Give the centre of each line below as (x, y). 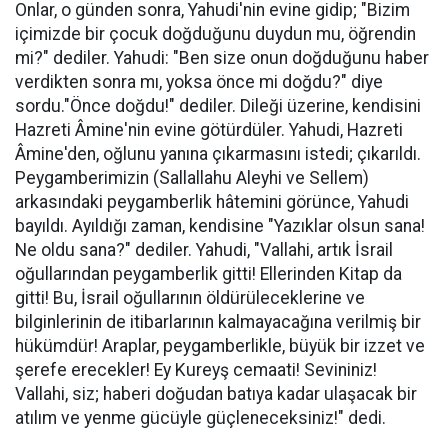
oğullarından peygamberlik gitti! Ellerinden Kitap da (208, 274)
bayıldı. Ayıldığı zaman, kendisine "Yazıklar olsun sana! (220, 226)
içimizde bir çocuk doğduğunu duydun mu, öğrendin (215, 34)
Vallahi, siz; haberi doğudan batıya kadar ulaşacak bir (216, 394)
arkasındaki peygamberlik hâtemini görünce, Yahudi (212, 202)
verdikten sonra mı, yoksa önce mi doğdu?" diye (199, 82)
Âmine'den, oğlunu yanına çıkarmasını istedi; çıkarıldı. (218, 154)
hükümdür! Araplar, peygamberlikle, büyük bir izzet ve (220, 346)
